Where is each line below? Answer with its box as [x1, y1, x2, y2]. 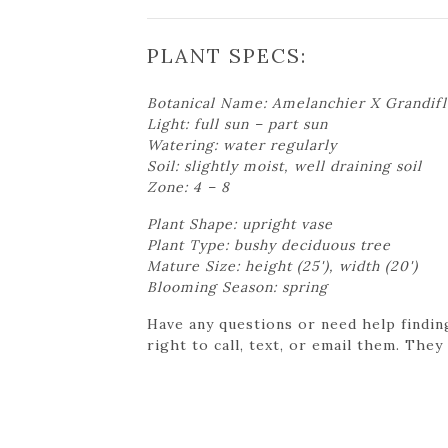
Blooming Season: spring [147, 277, 328, 296]
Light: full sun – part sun [147, 114, 328, 133]
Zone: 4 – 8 [147, 177, 230, 196]
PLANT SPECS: [147, 42, 307, 68]
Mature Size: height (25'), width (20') [147, 256, 418, 275]
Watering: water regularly [147, 135, 337, 154]
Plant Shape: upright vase [147, 214, 333, 233]
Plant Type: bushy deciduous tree [147, 235, 391, 254]
